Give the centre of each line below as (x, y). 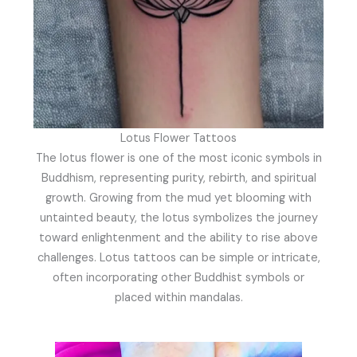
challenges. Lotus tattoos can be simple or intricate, (178, 257)
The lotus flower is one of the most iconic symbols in (178, 158)
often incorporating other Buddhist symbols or (178, 277)
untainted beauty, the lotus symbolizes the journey (178, 218)
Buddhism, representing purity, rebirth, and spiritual (178, 178)
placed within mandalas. (178, 297)
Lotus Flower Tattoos (178, 138)
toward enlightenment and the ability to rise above (178, 237)
